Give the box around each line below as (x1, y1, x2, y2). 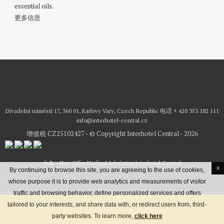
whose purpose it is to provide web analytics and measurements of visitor (8, 178, 206, 185)
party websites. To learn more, (51, 212, 134, 219)
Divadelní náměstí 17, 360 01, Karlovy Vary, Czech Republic (5, 107, 160, 115)
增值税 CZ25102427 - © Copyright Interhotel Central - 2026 (26, 129, 198, 138)
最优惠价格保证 (103, 195, 148, 203)
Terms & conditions (104, 205, 146, 210)
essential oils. (14, 2, 54, 11)
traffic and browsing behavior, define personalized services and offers (13, 189, 201, 196)
